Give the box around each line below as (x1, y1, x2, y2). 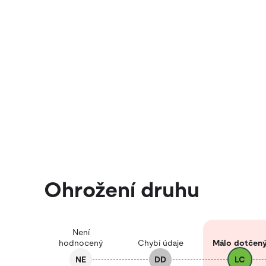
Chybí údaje (137, 238, 183, 248)
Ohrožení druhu (44, 177, 199, 202)
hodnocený (59, 238, 103, 248)
